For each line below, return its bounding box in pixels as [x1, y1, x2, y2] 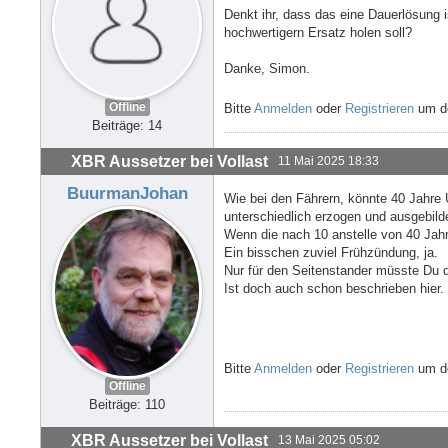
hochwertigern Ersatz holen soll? [224, 24, 412, 40]
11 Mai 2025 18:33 [278, 153, 379, 168]
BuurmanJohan [66, 182, 188, 203]
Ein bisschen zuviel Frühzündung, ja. [224, 244, 438, 260]
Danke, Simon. [224, 60, 310, 76]
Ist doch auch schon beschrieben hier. [224, 280, 444, 296]
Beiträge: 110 [89, 397, 165, 413]
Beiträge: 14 [92, 118, 162, 134]
